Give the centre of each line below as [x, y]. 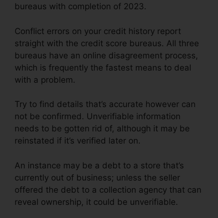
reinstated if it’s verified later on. [78, 141]
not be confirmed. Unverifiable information [98, 117]
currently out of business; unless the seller [97, 177]
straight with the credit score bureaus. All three [107, 43]
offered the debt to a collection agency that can [108, 190]
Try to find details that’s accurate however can [105, 104]
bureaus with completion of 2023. [81, 7]
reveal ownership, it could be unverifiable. [96, 202]
